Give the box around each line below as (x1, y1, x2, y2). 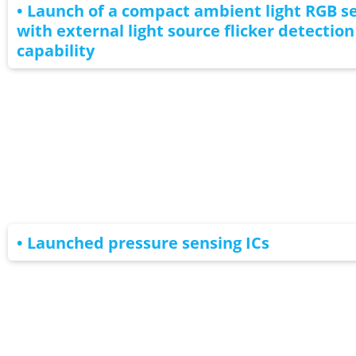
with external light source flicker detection (16, 19, 354, 41)
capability (16, 39, 95, 61)
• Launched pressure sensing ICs (16, 231, 269, 253)
